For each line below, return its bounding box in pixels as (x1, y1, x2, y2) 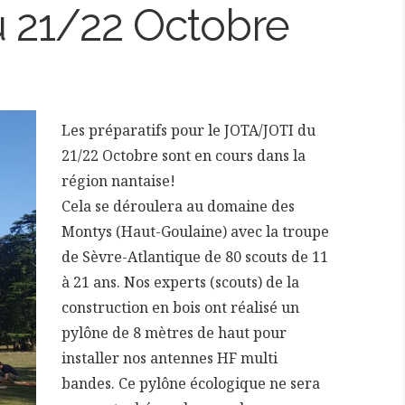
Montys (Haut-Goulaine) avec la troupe (61, 221, 330, 241)
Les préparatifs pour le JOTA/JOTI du (61, 120, 316, 140)
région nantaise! (61, 171, 176, 191)
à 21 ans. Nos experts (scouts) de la (61, 272, 300, 292)
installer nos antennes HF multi (61, 348, 278, 368)
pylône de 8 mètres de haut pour (61, 323, 287, 343)
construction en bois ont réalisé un (61, 297, 300, 317)
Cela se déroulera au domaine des (61, 196, 296, 216)
